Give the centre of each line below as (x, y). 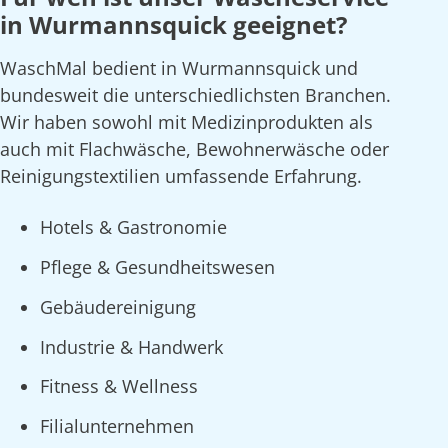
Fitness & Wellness (119, 386)
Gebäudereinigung (118, 306)
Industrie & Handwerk (131, 346)
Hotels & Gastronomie (133, 227)
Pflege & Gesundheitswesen (157, 267)
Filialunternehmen (117, 426)
